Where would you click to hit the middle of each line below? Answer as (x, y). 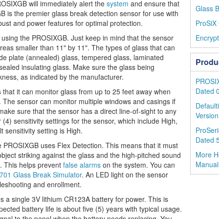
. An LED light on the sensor (125, 175)
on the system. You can (138, 165)
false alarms (82, 165)
